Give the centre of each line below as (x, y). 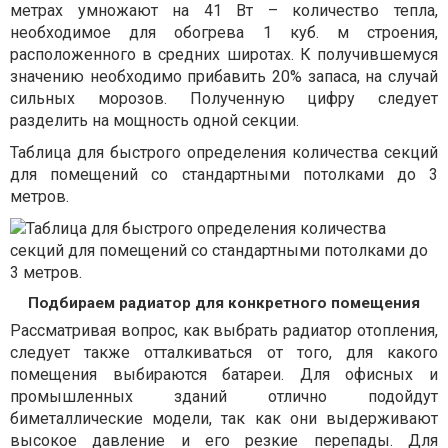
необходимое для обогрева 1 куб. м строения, (224, 32)
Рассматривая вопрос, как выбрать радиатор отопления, (224, 330)
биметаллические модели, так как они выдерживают (224, 418)
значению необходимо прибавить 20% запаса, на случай (224, 76)
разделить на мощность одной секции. (154, 120)
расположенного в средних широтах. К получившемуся (224, 54)
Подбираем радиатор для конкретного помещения (224, 302)
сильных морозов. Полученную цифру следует (224, 98)
